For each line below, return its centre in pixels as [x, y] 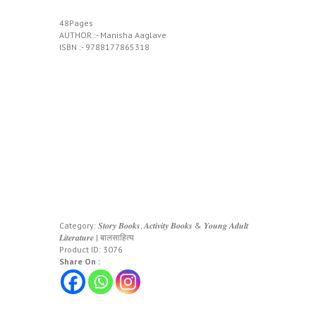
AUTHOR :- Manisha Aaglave [113, 35]
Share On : [80, 262]
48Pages [76, 23]
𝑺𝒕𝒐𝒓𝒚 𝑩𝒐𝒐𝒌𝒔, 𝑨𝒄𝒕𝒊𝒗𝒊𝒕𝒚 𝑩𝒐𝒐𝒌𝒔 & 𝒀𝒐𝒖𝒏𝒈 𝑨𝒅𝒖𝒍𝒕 [173, 226]
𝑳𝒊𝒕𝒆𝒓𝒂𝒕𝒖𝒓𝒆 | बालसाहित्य [97, 238]
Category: [79, 226]
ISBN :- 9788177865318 [104, 47]
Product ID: [81, 250]
